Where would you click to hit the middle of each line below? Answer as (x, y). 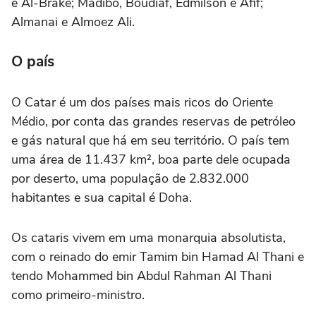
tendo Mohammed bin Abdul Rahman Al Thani (141, 275)
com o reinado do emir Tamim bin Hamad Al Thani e (158, 256)
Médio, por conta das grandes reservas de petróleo (153, 121)
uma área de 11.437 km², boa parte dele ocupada (151, 159)
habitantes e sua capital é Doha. (102, 197)
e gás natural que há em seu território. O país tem (150, 140)
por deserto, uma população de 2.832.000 (130, 178)
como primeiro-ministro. (78, 294)
